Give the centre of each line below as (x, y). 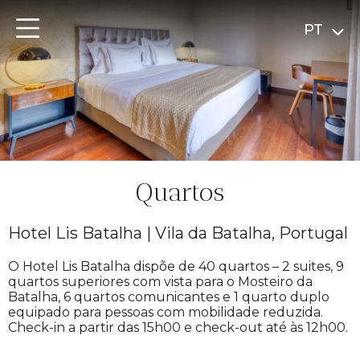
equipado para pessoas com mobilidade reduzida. (166, 312)
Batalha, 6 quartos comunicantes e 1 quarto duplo (169, 297)
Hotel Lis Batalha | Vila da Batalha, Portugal (178, 233)
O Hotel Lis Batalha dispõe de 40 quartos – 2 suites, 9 (176, 266)
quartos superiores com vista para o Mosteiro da (160, 282)
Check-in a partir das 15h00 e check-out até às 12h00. (178, 327)
